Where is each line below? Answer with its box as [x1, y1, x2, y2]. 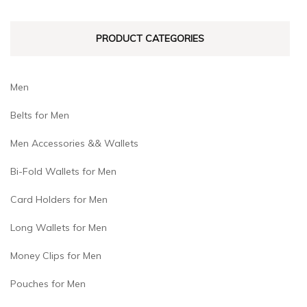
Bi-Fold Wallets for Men [10, 164, 116, 177]
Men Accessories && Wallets [10, 136, 138, 149]
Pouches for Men [10, 277, 86, 290]
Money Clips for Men [10, 249, 101, 262]
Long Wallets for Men [10, 221, 107, 234]
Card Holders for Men [10, 193, 108, 206]
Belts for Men [10, 108, 69, 121]
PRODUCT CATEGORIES [96, 32, 204, 45]
